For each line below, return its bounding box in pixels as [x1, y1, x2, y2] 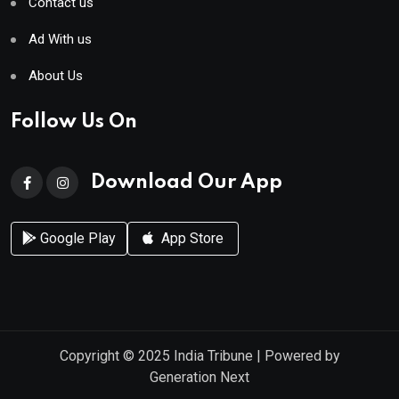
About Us [28, 68, 83, 85]
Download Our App [91, 173, 282, 193]
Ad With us [28, 31, 92, 48]
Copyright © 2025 [59, 347, 174, 365]
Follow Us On [11, 112, 137, 133]
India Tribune [173, 347, 253, 365]
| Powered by [252, 347, 340, 365]
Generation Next [150, 369, 249, 387]
